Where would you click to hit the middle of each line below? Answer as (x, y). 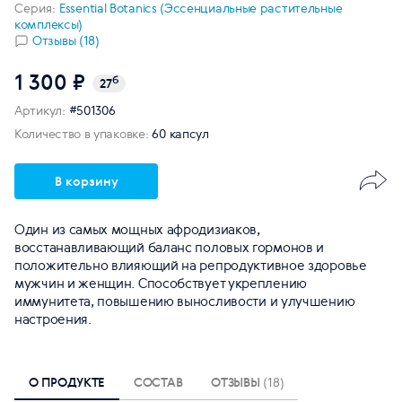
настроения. (53, 319)
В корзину (86, 181)
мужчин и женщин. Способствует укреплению (161, 283)
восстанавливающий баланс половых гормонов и (170, 247)
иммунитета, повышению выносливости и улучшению (185, 301)
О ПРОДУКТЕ (67, 381)
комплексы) (48, 24)
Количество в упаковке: (82, 134)
